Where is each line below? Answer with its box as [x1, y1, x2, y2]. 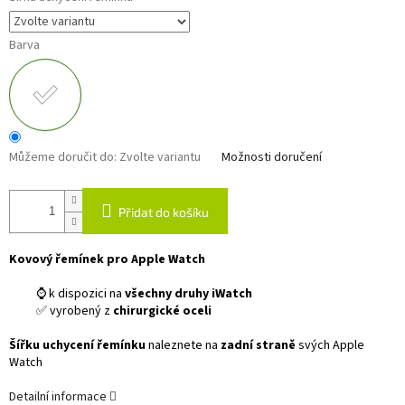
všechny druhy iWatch [125, 285, 252, 304]
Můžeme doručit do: [9, 148, 117, 167]
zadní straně [218, 336, 298, 355]
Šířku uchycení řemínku [9, 336, 148, 355]
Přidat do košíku [118, 204, 209, 221]
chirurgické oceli [113, 302, 212, 321]
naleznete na [148, 336, 218, 355]
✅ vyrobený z [36, 302, 113, 321]
